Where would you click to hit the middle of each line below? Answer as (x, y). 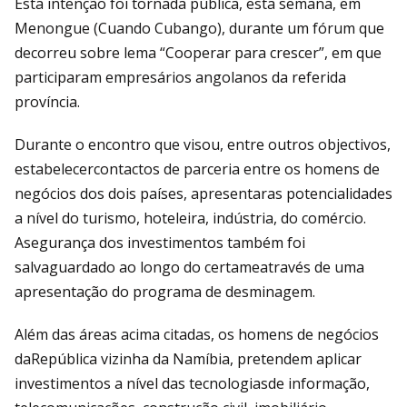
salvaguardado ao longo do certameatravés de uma (189, 268)
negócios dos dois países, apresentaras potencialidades (203, 194)
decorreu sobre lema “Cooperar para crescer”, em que (198, 53)
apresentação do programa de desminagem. (165, 292)
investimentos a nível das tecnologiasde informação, (192, 384)
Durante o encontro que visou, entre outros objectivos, (203, 145)
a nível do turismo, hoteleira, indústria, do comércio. (190, 218)
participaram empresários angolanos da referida (180, 78)
